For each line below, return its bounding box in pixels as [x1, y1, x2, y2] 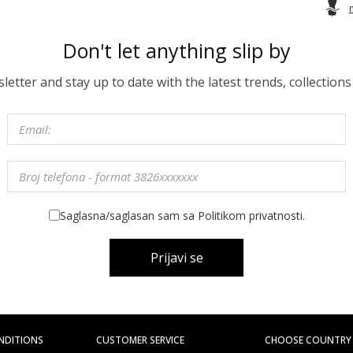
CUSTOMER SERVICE [96, 333, 185, 347]
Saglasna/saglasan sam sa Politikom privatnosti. [59, 207, 305, 223]
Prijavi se [150, 248, 203, 266]
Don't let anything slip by [62, 36, 291, 64]
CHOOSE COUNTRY [264, 333, 351, 347]
